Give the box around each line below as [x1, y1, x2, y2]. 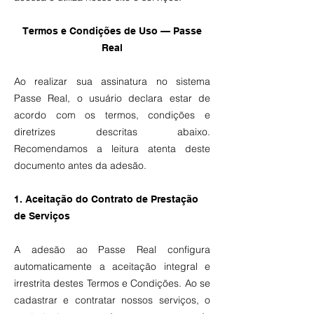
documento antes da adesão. [14, 159, 146, 172]
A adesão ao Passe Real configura [14, 243, 210, 256]
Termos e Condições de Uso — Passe [22, 25, 202, 36]
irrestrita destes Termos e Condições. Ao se [14, 277, 210, 289]
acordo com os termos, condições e [14, 109, 210, 121]
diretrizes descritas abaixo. [14, 125, 210, 138]
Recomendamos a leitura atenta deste [14, 142, 210, 155]
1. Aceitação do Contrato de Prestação [14, 193, 198, 205]
